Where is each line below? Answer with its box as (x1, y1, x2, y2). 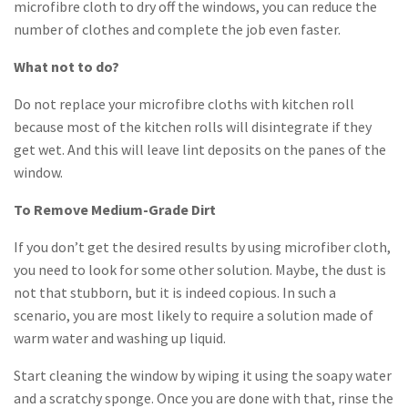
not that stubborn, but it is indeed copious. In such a (14, 283, 336, 302)
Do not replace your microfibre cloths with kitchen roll (14, 95, 354, 114)
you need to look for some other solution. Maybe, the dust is (14, 260, 386, 280)
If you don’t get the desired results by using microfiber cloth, (14, 238, 391, 257)
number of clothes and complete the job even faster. (14, 20, 341, 39)
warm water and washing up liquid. (14, 329, 226, 348)
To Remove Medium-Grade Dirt (14, 200, 216, 219)
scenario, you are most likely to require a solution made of (14, 306, 373, 325)
